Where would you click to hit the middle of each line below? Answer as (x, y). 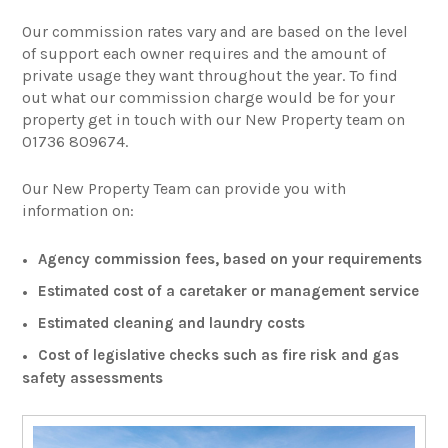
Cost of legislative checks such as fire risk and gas (219, 354)
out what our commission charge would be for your (209, 97)
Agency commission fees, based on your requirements (230, 258)
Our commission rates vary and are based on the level (215, 31)
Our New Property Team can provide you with (184, 188)
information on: (78, 210)
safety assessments (93, 377)
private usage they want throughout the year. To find (210, 75)
